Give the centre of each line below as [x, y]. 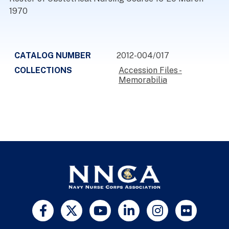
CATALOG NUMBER [52, 55]
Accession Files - [150, 70]
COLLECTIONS [43, 70]
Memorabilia [143, 80]
